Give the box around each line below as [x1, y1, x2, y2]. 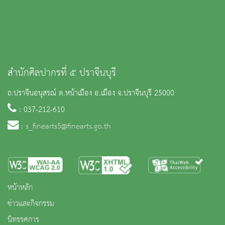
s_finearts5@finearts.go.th [26, 119, 111, 135]
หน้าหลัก [8, 180, 33, 196]
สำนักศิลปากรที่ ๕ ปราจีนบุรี [8, 64, 116, 83]
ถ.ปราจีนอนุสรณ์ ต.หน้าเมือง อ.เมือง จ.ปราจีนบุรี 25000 [8, 86, 174, 101]
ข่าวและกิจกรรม [8, 196, 54, 212]
